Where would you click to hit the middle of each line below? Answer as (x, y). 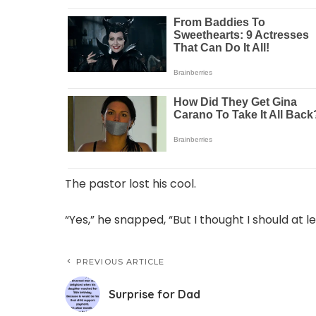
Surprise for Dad (154, 294)
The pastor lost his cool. (130, 184)
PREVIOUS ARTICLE (121, 262)
